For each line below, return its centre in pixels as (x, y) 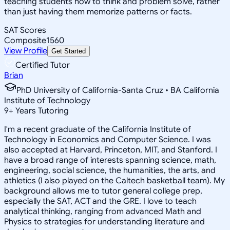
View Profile (26, 51)
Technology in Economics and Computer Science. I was (108, 139)
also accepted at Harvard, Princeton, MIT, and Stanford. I (111, 150)
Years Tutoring (41, 111)
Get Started (69, 51)
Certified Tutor (43, 65)
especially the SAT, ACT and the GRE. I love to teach (100, 201)
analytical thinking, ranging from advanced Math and (103, 211)
